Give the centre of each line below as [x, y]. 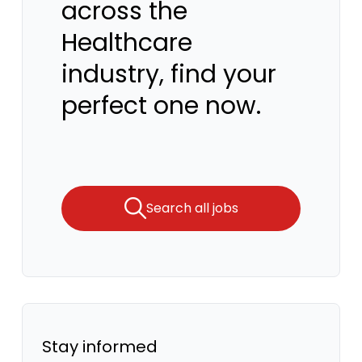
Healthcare [127, 43]
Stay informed [100, 347]
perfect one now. [161, 106]
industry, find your [169, 74]
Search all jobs [192, 208]
